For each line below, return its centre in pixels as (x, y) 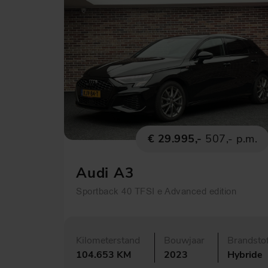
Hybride (245, 255)
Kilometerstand (108, 240)
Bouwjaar (184, 240)
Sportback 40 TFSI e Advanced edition (156, 191)
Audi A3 (105, 173)
